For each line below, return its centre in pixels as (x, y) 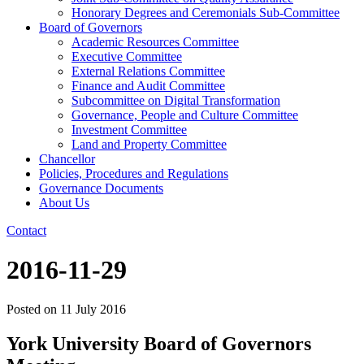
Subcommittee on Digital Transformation (176, 100)
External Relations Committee (148, 71)
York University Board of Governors (159, 344)
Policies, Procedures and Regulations (134, 173)
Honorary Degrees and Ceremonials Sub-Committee (206, 12)
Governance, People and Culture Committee (185, 115)
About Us (64, 202)
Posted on (33, 310)
